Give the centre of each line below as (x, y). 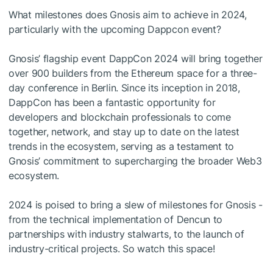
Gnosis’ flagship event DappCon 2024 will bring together (136, 58)
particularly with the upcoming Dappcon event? (115, 29)
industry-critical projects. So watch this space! (112, 249)
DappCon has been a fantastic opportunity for (112, 102)
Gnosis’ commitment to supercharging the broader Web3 (135, 161)
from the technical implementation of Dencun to (116, 219)
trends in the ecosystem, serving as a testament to (122, 146)
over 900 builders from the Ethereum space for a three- (133, 73)
